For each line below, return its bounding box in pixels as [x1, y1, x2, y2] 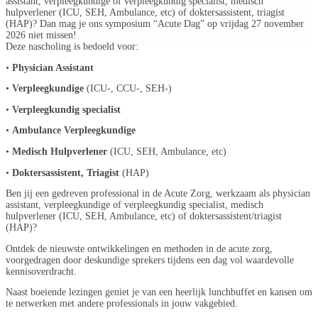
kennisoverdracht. [6, 265, 77, 277]
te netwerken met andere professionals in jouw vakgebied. [6, 298, 238, 309]
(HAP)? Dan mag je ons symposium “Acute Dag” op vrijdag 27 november [6, 18, 304, 30]
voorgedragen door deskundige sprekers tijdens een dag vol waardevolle [6, 254, 294, 265]
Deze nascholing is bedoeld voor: [6, 41, 138, 53]
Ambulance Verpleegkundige [9, 125, 138, 136]
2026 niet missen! [6, 30, 77, 41]
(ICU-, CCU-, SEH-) [84, 83, 172, 94]
